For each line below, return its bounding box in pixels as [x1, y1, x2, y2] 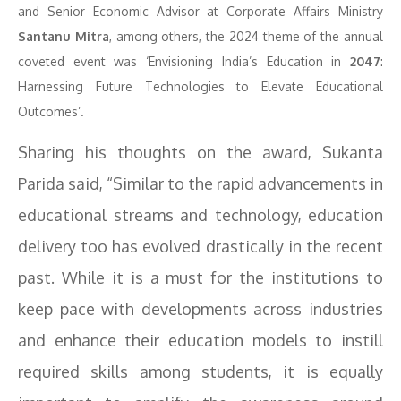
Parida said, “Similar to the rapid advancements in [18, 174, 383, 193]
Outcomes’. [18, 104, 84, 119]
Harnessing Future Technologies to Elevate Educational [18, 79, 383, 94]
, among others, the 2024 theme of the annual [108, 29, 384, 44]
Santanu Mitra [18, 29, 109, 44]
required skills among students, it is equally [18, 362, 383, 381]
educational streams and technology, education [18, 205, 383, 225]
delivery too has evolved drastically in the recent [18, 236, 383, 256]
